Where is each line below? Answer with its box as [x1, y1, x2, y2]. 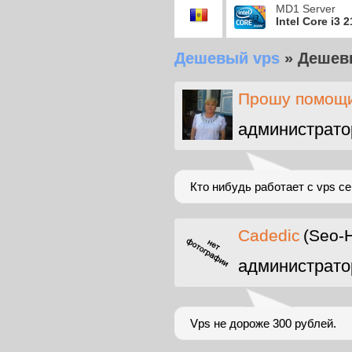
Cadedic [238, 226, 300, 244]
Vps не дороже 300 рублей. [190, 317, 336, 330]
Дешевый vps [174, 49, 280, 67]
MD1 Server [276, 2, 335, 15]
